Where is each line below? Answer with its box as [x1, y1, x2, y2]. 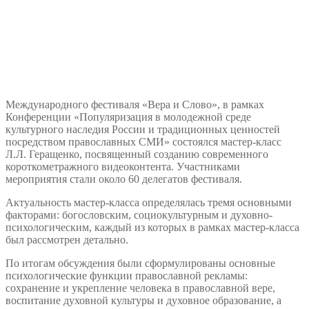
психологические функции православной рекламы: [6, 269, 248, 281]
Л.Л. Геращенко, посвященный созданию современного [6, 148, 268, 160]
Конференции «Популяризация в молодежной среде [6, 110, 251, 123]
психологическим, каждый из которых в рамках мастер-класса [6, 221, 299, 233]
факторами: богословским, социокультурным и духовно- [6, 208, 272, 221]
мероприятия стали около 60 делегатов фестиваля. [6, 172, 242, 185]
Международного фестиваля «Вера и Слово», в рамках [6, 98, 264, 110]
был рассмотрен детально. [6, 233, 128, 246]
